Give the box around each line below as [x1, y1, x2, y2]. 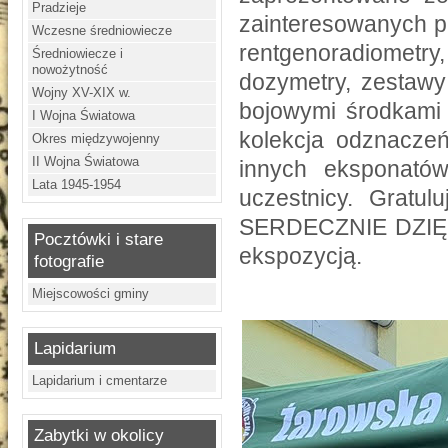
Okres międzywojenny [32, 131, 161, 146]
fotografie [34, 252, 105, 271]
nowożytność [32, 62, 109, 77]
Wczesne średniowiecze [32, 23, 173, 38]
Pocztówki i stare [34, 230, 164, 249]
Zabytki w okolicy [34, 426, 165, 445]
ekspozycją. [239, 243, 363, 269]
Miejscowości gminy [32, 286, 150, 301]
